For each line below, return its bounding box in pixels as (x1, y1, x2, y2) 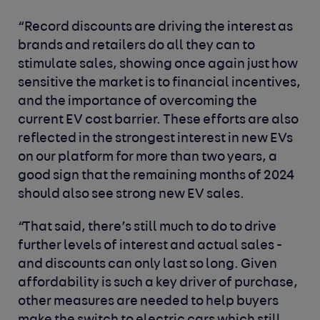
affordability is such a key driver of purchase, (18, 276, 299, 290)
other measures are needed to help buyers (18, 294, 279, 309)
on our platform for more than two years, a (18, 150, 278, 164)
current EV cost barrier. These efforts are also (18, 113, 299, 127)
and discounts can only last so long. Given (18, 257, 278, 271)
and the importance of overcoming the (18, 94, 258, 109)
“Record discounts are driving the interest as (18, 20, 294, 34)
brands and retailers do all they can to (18, 39, 256, 53)
